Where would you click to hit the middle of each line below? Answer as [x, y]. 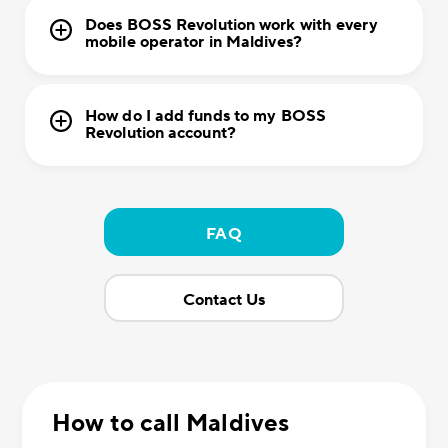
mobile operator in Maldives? [193, 42]
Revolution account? [160, 133]
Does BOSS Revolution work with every [231, 25]
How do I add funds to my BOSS [205, 116]
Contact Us [224, 300]
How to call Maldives [170, 424]
